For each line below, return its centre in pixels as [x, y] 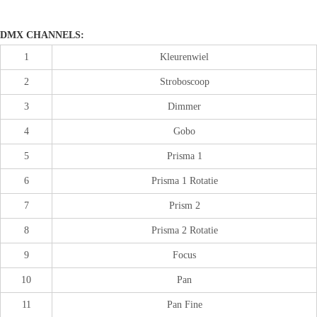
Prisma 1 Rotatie [184, 180]
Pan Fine [184, 304]
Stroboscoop [184, 81]
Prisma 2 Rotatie [184, 230]
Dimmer [184, 106]
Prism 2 [184, 205]
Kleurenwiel [184, 57]
